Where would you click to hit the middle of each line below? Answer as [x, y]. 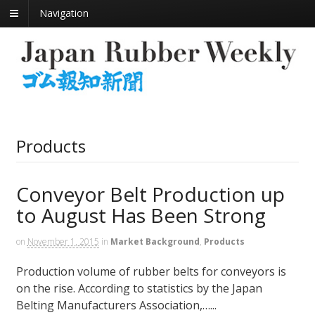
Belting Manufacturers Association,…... [116, 306]
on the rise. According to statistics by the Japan [139, 289]
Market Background [155, 241]
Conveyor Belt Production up [150, 194]
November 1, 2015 [63, 241]
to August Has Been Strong [141, 215]
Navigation [64, 13]
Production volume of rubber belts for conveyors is [151, 272]
